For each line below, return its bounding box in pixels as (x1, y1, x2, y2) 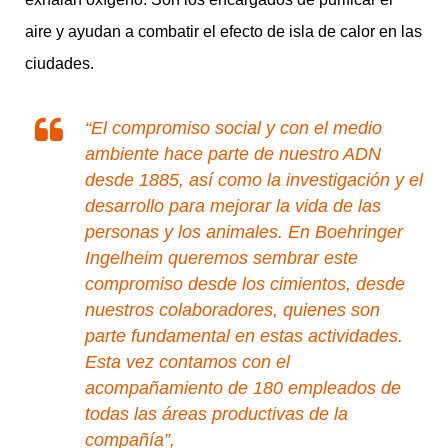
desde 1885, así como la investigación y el (85, 169, 423, 190)
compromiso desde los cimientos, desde (85, 273, 405, 294)
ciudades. (25, 54, 94, 72)
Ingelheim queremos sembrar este (85, 247, 358, 268)
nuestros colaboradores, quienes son (85, 299, 380, 320)
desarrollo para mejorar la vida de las (85, 195, 381, 216)
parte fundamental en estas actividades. (85, 325, 403, 346)
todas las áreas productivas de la (85, 403, 348, 424)
